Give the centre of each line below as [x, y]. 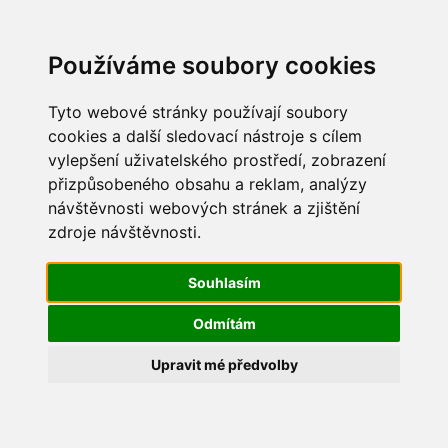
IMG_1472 [75, 212]
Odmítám [224, 323]
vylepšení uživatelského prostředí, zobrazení [217, 160]
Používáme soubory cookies [212, 65]
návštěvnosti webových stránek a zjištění [204, 208]
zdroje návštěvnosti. [124, 232]
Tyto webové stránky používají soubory [198, 112]
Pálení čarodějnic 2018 [131, 164]
